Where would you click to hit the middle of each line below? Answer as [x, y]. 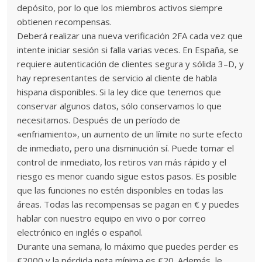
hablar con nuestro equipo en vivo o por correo [112, 218]
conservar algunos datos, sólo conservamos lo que [120, 106]
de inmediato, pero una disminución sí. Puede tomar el [126, 148]
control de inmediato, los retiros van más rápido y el [122, 162]
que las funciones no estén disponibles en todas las [120, 190]
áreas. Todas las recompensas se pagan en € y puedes [128, 204]
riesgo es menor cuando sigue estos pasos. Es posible [127, 176]
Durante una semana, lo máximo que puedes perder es [128, 246]
